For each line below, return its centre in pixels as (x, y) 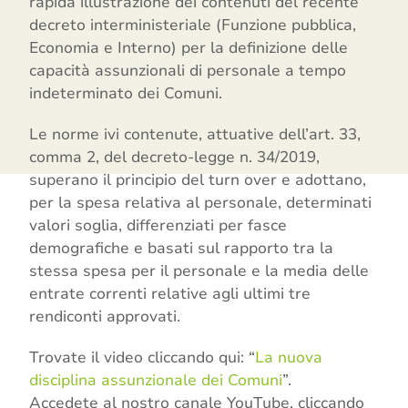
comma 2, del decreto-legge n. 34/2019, (175, 158)
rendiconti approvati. (105, 317)
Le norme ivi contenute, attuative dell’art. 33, (195, 135)
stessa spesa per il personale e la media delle (199, 271)
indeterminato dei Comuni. (126, 94)
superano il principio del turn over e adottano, (198, 180)
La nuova (289, 358)
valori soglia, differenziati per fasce (158, 226)
